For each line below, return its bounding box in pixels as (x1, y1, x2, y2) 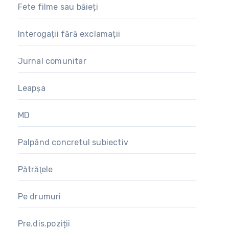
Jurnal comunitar (17, 56, 86, 66)
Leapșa (17, 83, 45, 94)
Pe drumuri (17, 192, 61, 202)
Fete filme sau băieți (17, 2, 98, 12)
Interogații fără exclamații (17, 29, 121, 39)
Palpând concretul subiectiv (17, 138, 129, 148)
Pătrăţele (17, 165, 53, 175)
